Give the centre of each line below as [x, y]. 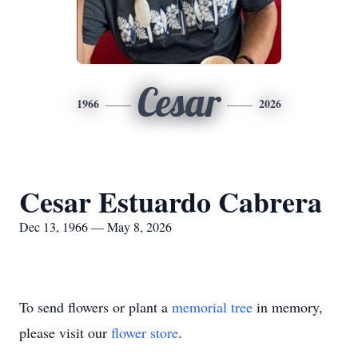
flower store [145, 332]
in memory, [288, 307]
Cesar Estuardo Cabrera [171, 201]
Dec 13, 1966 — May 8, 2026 [95, 227]
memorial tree [212, 307]
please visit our [65, 332]
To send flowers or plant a [95, 307]
